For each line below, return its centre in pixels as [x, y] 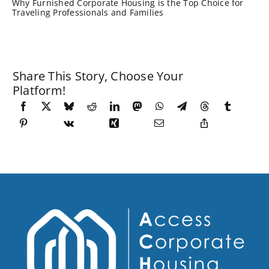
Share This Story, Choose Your [98, 76]
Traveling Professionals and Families [88, 13]
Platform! [39, 91]
